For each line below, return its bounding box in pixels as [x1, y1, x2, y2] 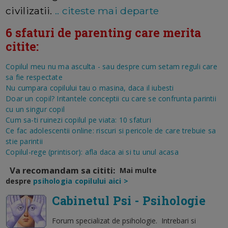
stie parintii [6, 136, 43, 146]
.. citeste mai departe [54, 4, 162, 17]
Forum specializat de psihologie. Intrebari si [52, 215, 196, 225]
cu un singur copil [6, 104, 65, 114]
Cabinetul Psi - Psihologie [52, 192, 206, 208]
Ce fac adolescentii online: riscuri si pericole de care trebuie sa [6, 125, 216, 135]
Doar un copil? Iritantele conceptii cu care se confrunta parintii [6, 93, 216, 103]
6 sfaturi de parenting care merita [6, 24, 202, 40]
